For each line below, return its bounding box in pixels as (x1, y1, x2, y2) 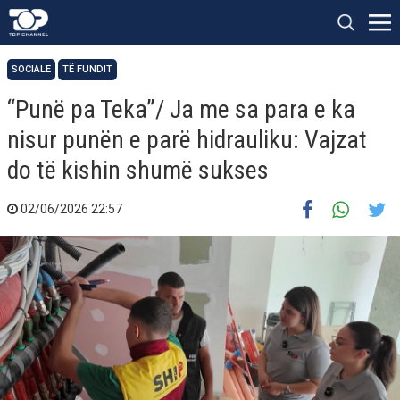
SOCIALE (12, 63, 51, 75)
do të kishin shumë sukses (7, 155, 269, 185)
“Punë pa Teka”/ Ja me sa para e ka (7, 95, 355, 124)
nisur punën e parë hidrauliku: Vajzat (7, 125, 367, 154)
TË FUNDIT (62, 63, 112, 75)
